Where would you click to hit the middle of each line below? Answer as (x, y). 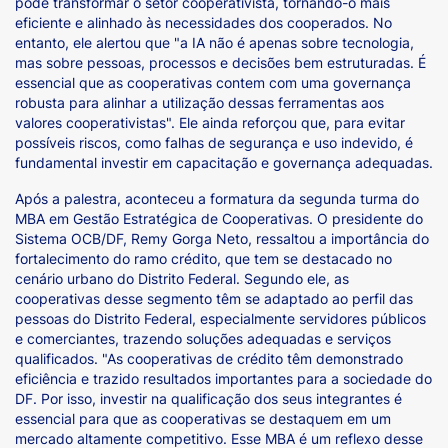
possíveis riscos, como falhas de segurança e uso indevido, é (214, 142)
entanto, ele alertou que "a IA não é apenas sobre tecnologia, (214, 42)
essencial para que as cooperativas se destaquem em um (203, 418)
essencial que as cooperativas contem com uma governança (213, 82)
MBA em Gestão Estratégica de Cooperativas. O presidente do (219, 218)
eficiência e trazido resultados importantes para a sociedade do (223, 378)
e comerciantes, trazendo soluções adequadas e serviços (203, 338)
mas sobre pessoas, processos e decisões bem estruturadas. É (220, 62)
